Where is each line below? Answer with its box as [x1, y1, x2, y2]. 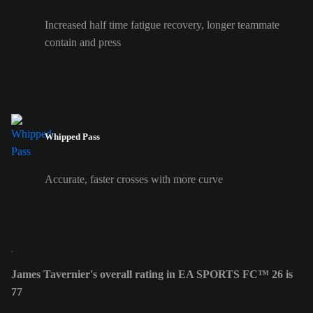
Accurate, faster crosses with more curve [45, 173, 223, 186]
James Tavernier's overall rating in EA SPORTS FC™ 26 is [11, 268, 293, 281]
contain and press [45, 36, 121, 48]
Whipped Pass [45, 131, 100, 143]
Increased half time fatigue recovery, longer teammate [45, 18, 279, 31]
